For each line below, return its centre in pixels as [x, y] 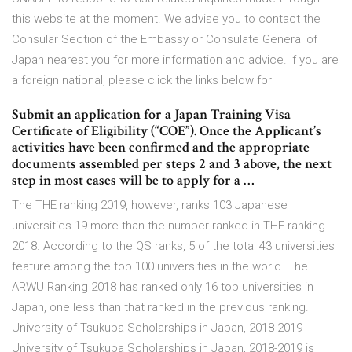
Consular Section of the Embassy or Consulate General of [165, 40]
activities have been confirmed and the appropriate [161, 148]
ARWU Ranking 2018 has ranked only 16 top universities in [163, 287]
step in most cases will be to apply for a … [133, 181]
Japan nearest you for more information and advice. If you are [175, 60]
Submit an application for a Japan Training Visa [151, 115]
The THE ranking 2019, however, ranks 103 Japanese [150, 205]
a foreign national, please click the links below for [142, 81]
